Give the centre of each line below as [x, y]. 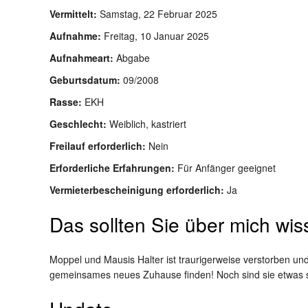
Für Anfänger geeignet [227, 168]
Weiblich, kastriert [148, 124]
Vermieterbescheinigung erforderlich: [138, 190]
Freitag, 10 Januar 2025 [156, 36]
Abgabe [133, 58]
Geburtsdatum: [86, 80]
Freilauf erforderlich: [99, 146]
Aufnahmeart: [83, 58]
